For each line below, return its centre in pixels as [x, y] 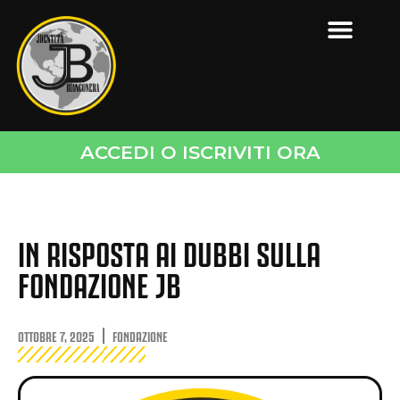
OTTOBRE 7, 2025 [56, 336]
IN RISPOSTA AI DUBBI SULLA [169, 252]
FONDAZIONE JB [100, 283]
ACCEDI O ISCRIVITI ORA [200, 153]
